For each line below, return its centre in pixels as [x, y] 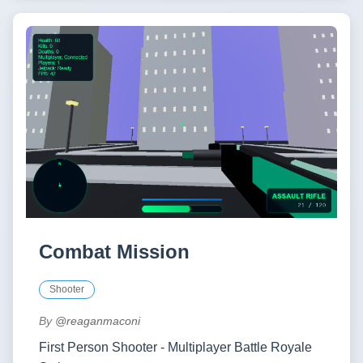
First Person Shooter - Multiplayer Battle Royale [175, 347]
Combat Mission [114, 251]
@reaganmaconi [98, 320]
